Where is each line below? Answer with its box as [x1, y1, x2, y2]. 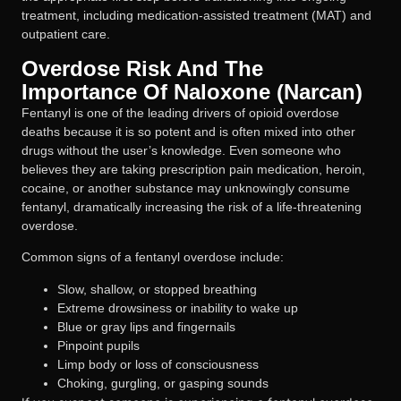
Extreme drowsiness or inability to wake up [57, 300, 298, 315]
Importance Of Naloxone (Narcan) [21, 79, 363, 104]
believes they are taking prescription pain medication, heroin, [21, 161, 365, 176]
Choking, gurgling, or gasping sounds [57, 375, 269, 390]
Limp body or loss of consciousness [57, 356, 259, 371]
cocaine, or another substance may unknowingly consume [21, 180, 350, 195]
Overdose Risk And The [21, 55, 263, 81]
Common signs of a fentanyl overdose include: [21, 250, 284, 265]
